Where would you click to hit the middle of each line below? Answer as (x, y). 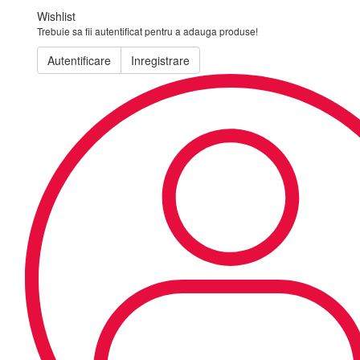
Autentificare (79, 60)
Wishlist (56, 16)
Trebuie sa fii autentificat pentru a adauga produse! (147, 31)
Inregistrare (160, 60)
